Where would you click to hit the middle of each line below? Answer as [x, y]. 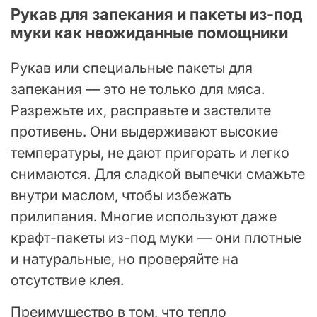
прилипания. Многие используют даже [144, 216]
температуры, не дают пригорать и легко [150, 152]
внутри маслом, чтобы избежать [121, 195]
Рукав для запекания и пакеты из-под [156, 14]
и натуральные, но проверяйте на [125, 259]
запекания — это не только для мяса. [138, 89]
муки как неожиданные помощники [149, 32]
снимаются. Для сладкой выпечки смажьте [158, 174]
